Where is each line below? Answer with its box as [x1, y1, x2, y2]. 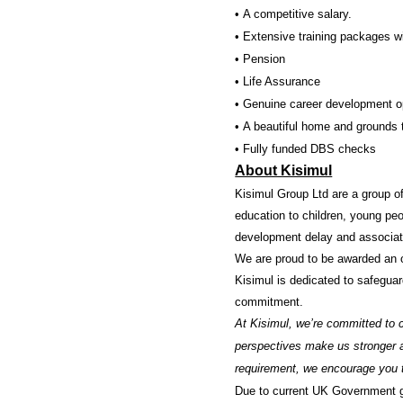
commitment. [235, 295, 304, 309]
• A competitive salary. [235, 7, 353, 21]
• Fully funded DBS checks [235, 142, 377, 156]
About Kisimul [235, 163, 333, 178]
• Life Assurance [235, 75, 321, 88]
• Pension [235, 52, 286, 66]
